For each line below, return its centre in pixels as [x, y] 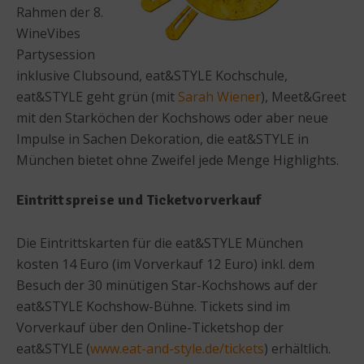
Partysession [56, 54]
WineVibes [48, 33]
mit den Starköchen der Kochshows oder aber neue [172, 117]
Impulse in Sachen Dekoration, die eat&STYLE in [162, 139]
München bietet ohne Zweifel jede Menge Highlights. [178, 160]
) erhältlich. [297, 348]
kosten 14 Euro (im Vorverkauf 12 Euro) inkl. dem [165, 264]
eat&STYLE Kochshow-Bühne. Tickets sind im [153, 306]
